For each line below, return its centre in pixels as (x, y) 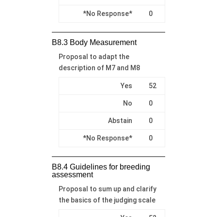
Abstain (120, 120)
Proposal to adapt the (94, 56)
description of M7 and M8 (99, 68)
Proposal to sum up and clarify (107, 189)
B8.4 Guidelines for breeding (101, 167)
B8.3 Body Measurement (94, 42)
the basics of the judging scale (107, 200)
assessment (72, 174)
